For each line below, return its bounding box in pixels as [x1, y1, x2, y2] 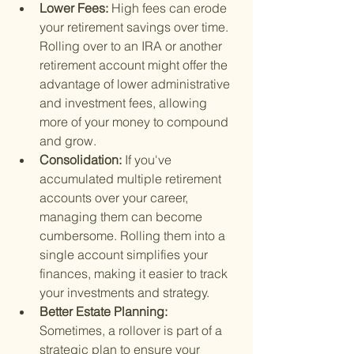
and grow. [40, 133, 96, 149]
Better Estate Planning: [40, 303, 171, 320]
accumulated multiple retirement [40, 171, 224, 187]
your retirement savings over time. [40, 19, 232, 36]
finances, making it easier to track [40, 265, 231, 282]
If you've [125, 152, 175, 168]
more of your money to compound [40, 114, 232, 130]
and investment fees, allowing [40, 95, 210, 111]
